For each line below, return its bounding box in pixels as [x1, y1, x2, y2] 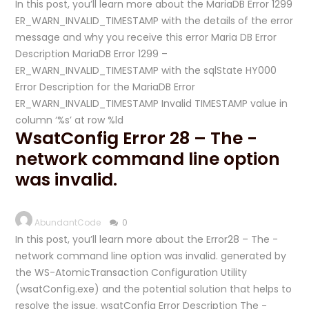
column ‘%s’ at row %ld [15, 113, 124, 127]
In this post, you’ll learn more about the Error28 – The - [15, 232, 279, 246]
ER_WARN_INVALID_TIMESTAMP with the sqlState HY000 [15, 63, 277, 77]
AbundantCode [34, 217, 101, 228]
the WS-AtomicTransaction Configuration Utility [15, 266, 248, 279]
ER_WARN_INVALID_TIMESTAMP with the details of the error [15, 14, 294, 28]
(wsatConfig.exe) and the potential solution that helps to [15, 282, 292, 296]
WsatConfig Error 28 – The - [15, 126, 258, 150]
